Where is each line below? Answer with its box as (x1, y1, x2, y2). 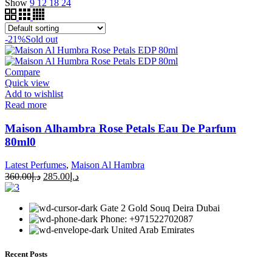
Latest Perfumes (5, 160, 66, 171)
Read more (5, 99, 47, 110)
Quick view (5, 77, 50, 88)
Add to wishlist (5, 88, 63, 99)
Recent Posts (5, 249, 47, 259)
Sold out (25, 33, 58, 44)
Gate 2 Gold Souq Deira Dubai (100, 203, 220, 214)
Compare (5, 66, 40, 77)
